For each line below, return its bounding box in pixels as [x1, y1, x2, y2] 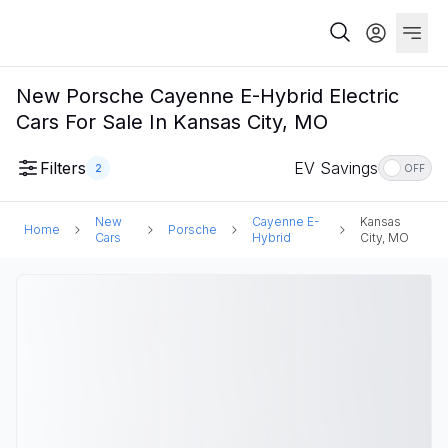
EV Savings [294, 158, 378, 178]
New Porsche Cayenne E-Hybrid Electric [16, 84, 399, 108]
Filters [40, 158, 86, 178]
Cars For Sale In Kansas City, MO [16, 110, 328, 134]
